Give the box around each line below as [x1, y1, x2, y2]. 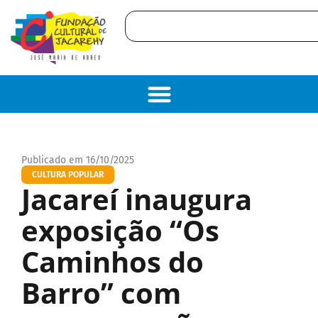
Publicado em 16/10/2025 [21, 153, 134, 166]
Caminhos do [21, 241, 204, 281]
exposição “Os [21, 210, 219, 250]
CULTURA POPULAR [32, 169, 104, 180]
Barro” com [21, 273, 181, 312]
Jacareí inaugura [21, 179, 252, 219]
